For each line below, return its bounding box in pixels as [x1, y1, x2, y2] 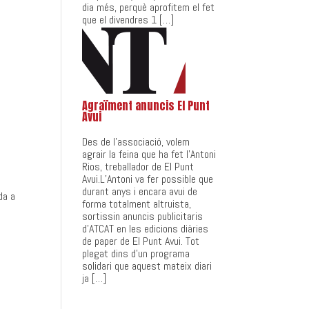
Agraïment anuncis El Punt [82, 97, 210, 114]
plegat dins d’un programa [82, 246, 190, 261]
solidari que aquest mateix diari [82, 259, 212, 273]
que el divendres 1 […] [82, 12, 175, 27]
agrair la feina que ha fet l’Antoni [82, 147, 217, 161]
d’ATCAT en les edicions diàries [82, 221, 209, 236]
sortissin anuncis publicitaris [82, 209, 203, 223]
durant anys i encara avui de [82, 184, 198, 199]
